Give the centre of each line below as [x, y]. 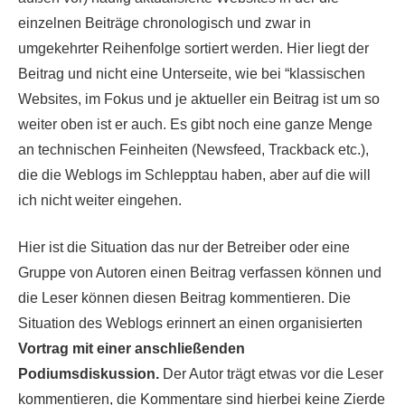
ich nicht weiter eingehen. [100, 200]
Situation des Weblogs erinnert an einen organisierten [190, 323]
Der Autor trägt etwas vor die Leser [271, 373]
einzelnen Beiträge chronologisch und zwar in [165, 23]
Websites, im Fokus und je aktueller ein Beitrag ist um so [199, 99]
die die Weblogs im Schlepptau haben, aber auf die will [194, 174]
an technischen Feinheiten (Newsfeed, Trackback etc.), [193, 149]
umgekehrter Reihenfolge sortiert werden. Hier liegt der [193, 48]
